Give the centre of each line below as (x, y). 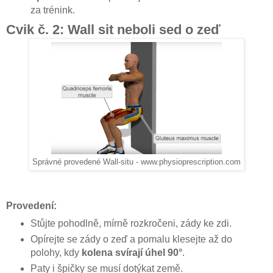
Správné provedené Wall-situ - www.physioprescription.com (136, 162)
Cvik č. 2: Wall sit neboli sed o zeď (113, 30)
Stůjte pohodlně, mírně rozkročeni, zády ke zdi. (131, 224)
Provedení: (31, 206)
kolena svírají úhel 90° (132, 253)
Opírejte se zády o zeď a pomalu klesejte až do (131, 239)
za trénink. (52, 10)
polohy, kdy (56, 253)
